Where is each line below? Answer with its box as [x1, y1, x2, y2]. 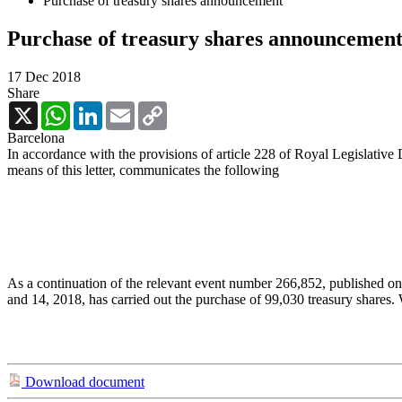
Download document [22, 373, 144, 389]
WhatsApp [70, 100, 131, 116]
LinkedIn [102, 100, 154, 116]
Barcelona [7, 129, 65, 145]
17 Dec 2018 [7, 68, 81, 84]
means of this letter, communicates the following [7, 162, 279, 178]
